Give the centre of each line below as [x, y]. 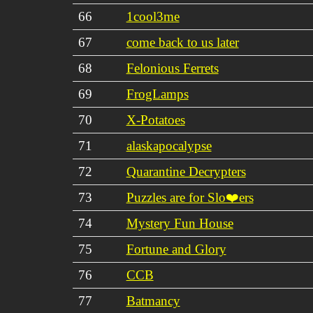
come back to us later [182, 42]
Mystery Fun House [180, 223]
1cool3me [153, 16]
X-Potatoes [155, 119]
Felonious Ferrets [172, 68]
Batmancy [153, 300]
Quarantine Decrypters [186, 171]
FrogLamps [157, 94]
